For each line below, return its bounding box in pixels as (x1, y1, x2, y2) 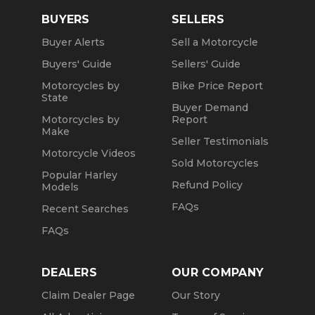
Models (41, 181, 79, 194)
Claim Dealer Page (41, 289, 135, 302)
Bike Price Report (172, 79, 263, 93)
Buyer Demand (172, 101, 248, 115)
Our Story (172, 289, 220, 302)
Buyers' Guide (41, 58, 112, 71)
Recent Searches (41, 202, 129, 216)
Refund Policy (172, 179, 243, 192)
